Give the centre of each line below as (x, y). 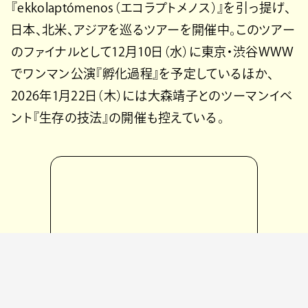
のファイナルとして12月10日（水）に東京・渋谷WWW (153, 51)
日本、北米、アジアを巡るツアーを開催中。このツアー (153, 29)
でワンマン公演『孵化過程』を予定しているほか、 (143, 73)
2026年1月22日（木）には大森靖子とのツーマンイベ (152, 95)
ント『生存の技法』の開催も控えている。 (118, 117)
